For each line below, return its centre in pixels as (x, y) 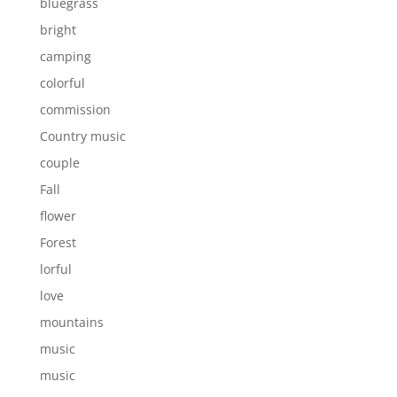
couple (59, 162)
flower (58, 215)
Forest (58, 242)
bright (58, 29)
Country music (82, 136)
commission (75, 109)
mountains (71, 322)
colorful (62, 82)
